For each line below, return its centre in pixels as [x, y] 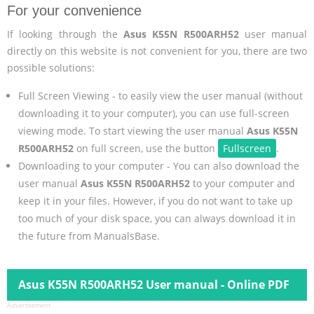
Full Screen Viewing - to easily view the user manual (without [160, 95]
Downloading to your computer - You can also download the [158, 165]
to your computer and [242, 183]
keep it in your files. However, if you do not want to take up [155, 200]
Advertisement [29, 306]
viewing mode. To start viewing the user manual [132, 130]
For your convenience [74, 10]
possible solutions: [51, 67]
